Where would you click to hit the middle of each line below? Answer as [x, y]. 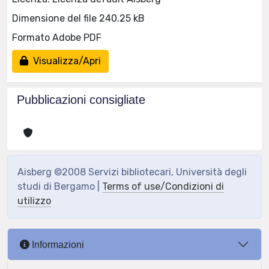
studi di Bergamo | [60, 186]
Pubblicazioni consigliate [81, 100]
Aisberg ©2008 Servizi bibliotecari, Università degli [132, 172]
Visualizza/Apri [65, 61]
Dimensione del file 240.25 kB [78, 18]
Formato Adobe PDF [57, 37]
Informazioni [57, 244]
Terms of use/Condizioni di [163, 186]
